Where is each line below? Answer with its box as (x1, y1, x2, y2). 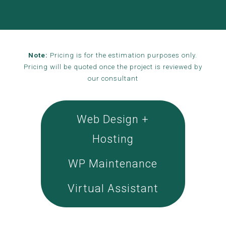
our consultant (87, 75, 138, 82)
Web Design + (77, 113, 149, 126)
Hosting (92, 133, 134, 145)
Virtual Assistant (67, 182, 158, 195)
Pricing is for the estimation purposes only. (48, 51, 198, 59)
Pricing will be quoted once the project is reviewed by (23, 63, 202, 71)
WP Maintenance (68, 157, 158, 170)
